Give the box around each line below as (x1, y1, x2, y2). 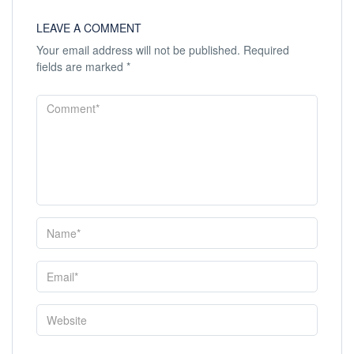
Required (240, 42, 289, 58)
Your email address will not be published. (36, 42, 240, 58)
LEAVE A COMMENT (36, 20, 141, 36)
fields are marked (36, 58, 126, 75)
